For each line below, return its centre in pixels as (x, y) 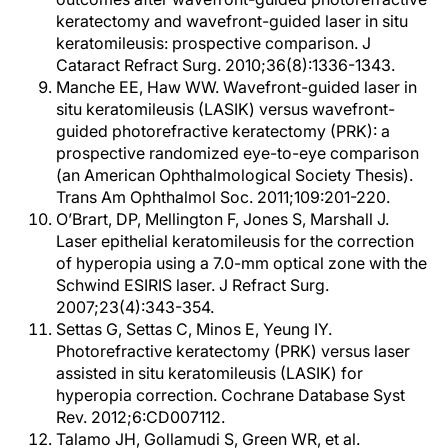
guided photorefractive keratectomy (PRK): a (223, 131)
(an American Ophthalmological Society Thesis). (234, 175)
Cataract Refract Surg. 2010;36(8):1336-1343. (225, 65)
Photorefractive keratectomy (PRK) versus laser (233, 351)
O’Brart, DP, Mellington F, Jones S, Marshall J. (222, 219)
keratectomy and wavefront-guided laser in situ (232, 21)
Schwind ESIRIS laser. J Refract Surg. (192, 285)
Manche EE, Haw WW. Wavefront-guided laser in (236, 87)
